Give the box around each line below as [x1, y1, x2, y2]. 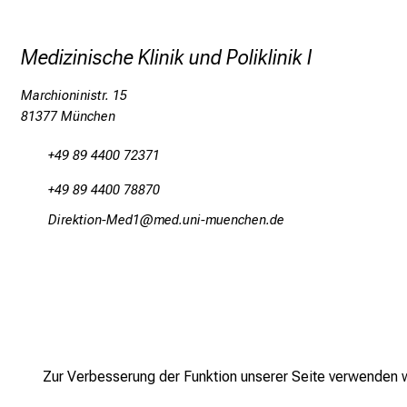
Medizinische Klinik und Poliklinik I [21, 45, 313, 69]
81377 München [21, 109, 115, 125]
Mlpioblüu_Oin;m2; [48, 213, 140, 229]
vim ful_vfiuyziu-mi [154, 213, 284, 229]
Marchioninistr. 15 [21, 88, 127, 104]
